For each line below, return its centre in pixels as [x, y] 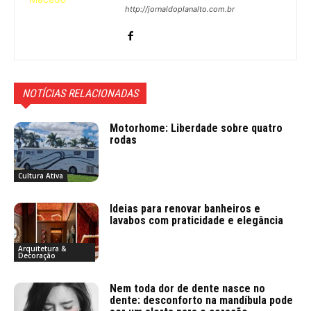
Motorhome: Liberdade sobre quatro [196, 128]
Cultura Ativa [41, 175]
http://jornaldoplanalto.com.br [180, 9]
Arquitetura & [42, 249]
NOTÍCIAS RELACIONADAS [80, 93]
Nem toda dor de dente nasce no [188, 289]
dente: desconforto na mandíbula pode [202, 301]
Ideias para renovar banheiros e [185, 208]
